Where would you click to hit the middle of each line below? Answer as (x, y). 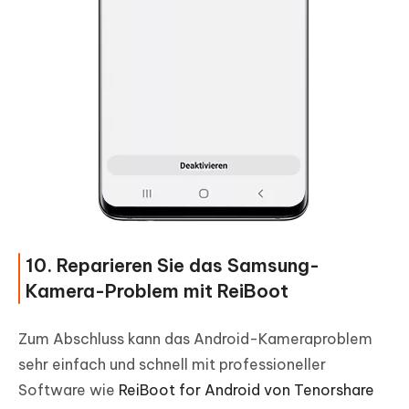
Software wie (68, 390)
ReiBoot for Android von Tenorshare (246, 390)
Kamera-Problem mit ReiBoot (157, 291)
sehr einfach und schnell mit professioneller (172, 365)
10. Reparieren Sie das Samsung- (173, 266)
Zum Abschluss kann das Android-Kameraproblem (195, 339)
